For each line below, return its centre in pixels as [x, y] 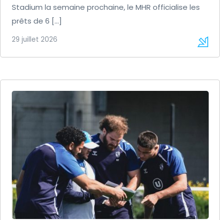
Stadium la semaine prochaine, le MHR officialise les [106, 7]
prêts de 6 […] [37, 21]
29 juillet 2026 [34, 40]
